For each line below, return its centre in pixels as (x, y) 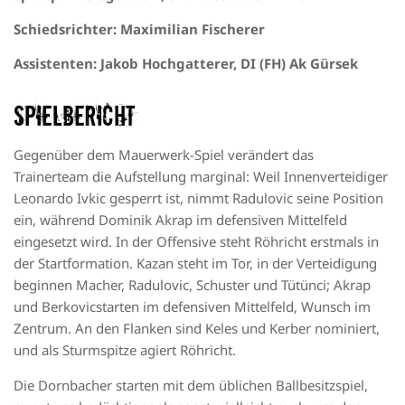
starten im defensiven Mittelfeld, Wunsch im (233, 307)
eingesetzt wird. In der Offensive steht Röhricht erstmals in (196, 242)
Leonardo (45, 198)
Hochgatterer (188, 64)
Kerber (290, 329)
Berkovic (69, 307)
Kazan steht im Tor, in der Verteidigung (257, 264)
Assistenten (53, 64)
